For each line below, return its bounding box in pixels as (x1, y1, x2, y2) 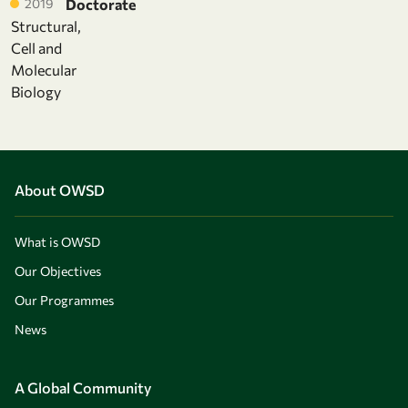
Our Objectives (15, 262, 101, 279)
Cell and (11, 38, 62, 56)
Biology (11, 82, 61, 100)
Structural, (11, 16, 81, 35)
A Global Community (15, 378, 151, 396)
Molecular (11, 60, 76, 78)
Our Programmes (15, 291, 114, 308)
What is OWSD (15, 233, 100, 250)
